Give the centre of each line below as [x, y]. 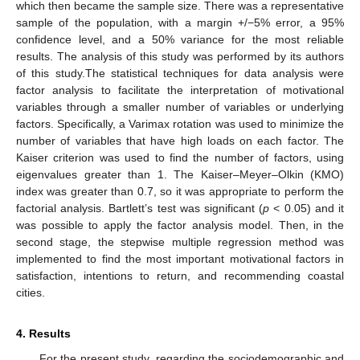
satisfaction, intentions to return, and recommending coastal [180, 276]
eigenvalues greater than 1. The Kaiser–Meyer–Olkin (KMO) [180, 175]
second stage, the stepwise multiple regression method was [180, 242]
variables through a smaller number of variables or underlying [180, 107]
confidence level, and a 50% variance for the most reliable [180, 40]
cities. [31, 293]
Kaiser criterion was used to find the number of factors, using [180, 158]
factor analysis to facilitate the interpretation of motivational [180, 90]
